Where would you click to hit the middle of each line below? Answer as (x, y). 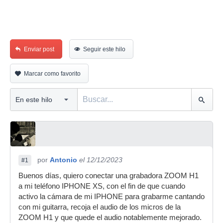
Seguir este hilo (104, 49)
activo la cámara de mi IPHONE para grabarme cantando (111, 197)
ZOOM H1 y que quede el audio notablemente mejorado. (110, 218)
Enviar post (39, 49)
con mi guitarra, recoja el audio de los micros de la (100, 207)
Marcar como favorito (52, 74)
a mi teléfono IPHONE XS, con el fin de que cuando (102, 186)
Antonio (63, 160)
